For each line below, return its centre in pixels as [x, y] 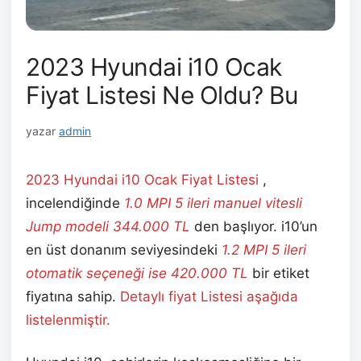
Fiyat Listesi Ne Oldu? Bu [162, 95]
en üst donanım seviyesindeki [124, 250]
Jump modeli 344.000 [98, 227]
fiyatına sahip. [73, 297]
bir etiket [281, 274]
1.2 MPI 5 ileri [264, 250]
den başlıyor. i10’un [254, 227]
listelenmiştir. [68, 320]
